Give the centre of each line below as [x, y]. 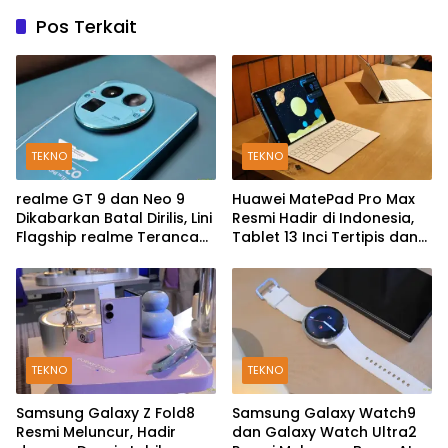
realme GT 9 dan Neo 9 [100, 199]
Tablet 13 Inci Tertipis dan [325, 237]
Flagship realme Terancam [114, 237]
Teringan [264, 256]
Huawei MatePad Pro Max [323, 199]
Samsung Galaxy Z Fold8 [105, 413]
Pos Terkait [86, 26]
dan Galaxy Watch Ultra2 [324, 432]
